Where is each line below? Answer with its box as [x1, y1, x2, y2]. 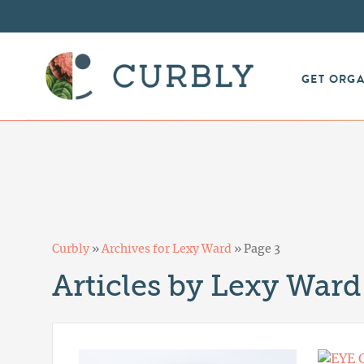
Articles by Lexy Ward [52, 270, 362, 304]
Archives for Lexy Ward [102, 244, 232, 256]
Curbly [52, 244, 89, 256]
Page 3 [244, 244, 280, 256]
